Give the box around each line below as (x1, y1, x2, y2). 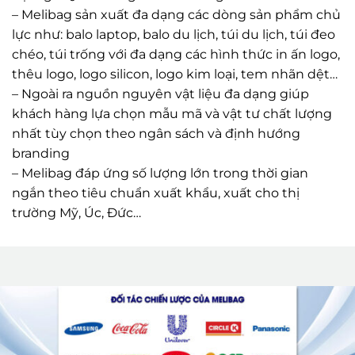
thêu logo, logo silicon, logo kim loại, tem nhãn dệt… (12, 33, 338, 49)
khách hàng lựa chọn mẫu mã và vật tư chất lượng (12, 73, 332, 89)
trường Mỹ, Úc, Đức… (12, 172, 141, 188)
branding (12, 113, 70, 128)
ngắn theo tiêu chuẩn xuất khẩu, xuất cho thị (12, 152, 300, 168)
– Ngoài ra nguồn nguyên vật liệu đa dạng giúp (12, 53, 309, 69)
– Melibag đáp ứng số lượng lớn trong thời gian (12, 132, 308, 148)
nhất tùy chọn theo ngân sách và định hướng (12, 93, 300, 109)
